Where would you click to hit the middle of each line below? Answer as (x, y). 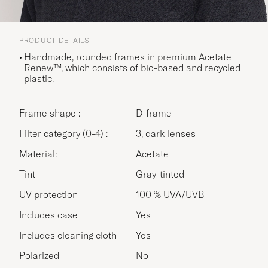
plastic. (39, 78)
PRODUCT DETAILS (54, 40)
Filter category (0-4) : (66, 133)
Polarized (39, 255)
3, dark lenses (166, 133)
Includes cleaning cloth (68, 235)
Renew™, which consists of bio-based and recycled (132, 67)
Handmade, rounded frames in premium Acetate (128, 57)
